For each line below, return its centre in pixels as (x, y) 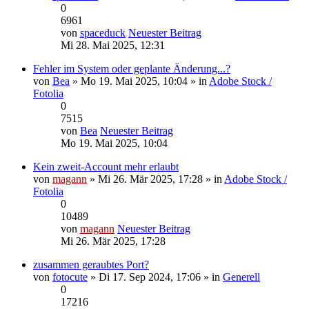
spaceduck (103, 32)
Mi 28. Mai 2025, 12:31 (113, 45)
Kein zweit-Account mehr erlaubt (106, 166)
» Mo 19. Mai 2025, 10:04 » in (139, 81)
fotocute (70, 277)
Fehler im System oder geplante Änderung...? (132, 68)
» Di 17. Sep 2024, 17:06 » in (155, 277)
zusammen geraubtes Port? (91, 264)
